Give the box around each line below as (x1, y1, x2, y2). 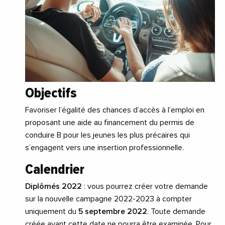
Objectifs (25, 84, 77, 102)
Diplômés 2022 (25, 182, 82, 191)
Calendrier (25, 161, 84, 178)
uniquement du (25, 207, 78, 216)
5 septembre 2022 (78, 207, 147, 216)
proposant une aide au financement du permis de (25, 119, 194, 127)
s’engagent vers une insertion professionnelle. (25, 144, 184, 152)
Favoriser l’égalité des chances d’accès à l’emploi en (25, 106, 204, 115)
